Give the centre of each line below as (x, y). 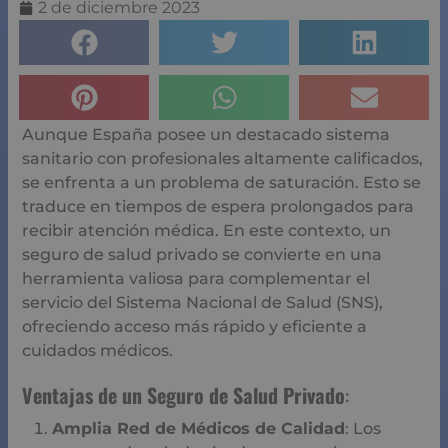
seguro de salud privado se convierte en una (202, 255)
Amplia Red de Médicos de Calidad (198, 429)
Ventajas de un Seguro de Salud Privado (183, 395)
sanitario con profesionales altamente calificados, (222, 159)
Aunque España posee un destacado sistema (206, 135)
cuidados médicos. (97, 351)
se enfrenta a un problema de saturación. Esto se (221, 183)
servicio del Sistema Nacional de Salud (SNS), (202, 303)
